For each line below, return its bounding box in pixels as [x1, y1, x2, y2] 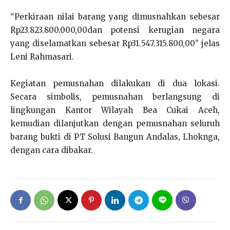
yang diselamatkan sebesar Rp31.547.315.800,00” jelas [10, 39, 220, 48]
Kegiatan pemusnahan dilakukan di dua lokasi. [10, 79, 220, 88]
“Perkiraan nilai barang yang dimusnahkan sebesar [10, 12, 220, 22]
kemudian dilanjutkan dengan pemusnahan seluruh [10, 119, 220, 128]
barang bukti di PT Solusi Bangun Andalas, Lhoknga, [10, 132, 220, 142]
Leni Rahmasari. [10, 52, 74, 62]
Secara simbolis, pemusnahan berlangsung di [10, 92, 220, 102]
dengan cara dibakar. [10, 145, 93, 155]
